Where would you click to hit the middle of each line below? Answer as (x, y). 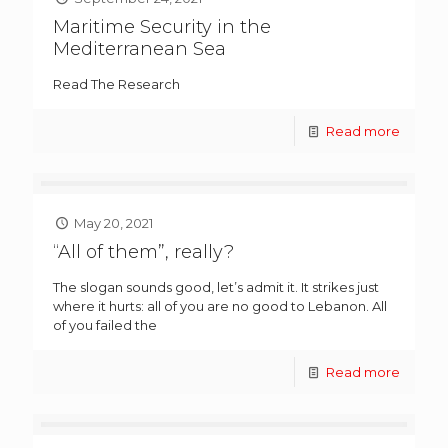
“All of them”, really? (143, 252)
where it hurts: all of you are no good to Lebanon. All (220, 306)
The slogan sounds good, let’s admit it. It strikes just (216, 287)
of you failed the (105, 325)
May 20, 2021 (114, 223)
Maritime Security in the (162, 27)
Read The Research (116, 84)
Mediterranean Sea (139, 49)
